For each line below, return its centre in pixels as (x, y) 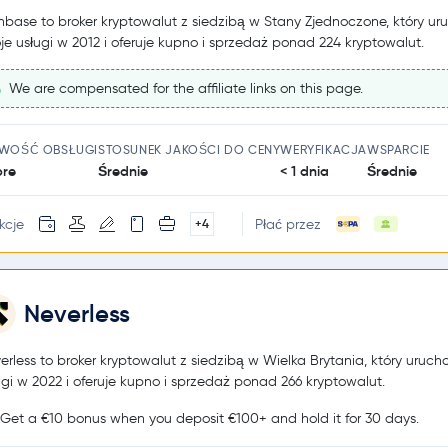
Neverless (77, 314)
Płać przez (287, 224)
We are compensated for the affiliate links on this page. (184, 88)
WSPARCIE (398, 150)
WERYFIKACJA (324, 150)
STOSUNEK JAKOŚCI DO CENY (189, 150)
